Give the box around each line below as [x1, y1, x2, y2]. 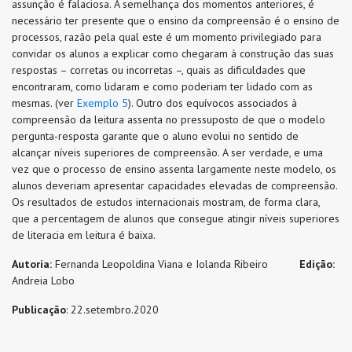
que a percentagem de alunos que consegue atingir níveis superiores [12, 211, 339, 225]
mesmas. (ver [12, 96, 77, 110]
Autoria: [12, 257, 52, 271]
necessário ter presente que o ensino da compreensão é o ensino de [12, 13, 339, 27]
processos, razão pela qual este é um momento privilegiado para [12, 30, 321, 44]
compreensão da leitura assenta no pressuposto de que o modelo [12, 112, 325, 126]
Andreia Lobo [12, 273, 75, 288]
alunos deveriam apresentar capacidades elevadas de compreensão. [12, 178, 337, 192]
